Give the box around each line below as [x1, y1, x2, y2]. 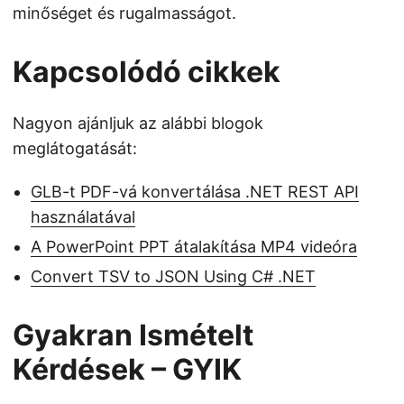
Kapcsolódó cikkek [13, 54, 280, 89]
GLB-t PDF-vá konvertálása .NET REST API [31, 182, 359, 201]
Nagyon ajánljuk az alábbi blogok [13, 114, 263, 133]
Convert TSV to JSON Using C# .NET [31, 267, 316, 286]
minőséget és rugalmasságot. [13, 4, 236, 23]
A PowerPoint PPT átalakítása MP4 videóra [31, 237, 357, 256]
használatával [31, 207, 135, 226]
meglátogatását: [13, 139, 137, 158]
